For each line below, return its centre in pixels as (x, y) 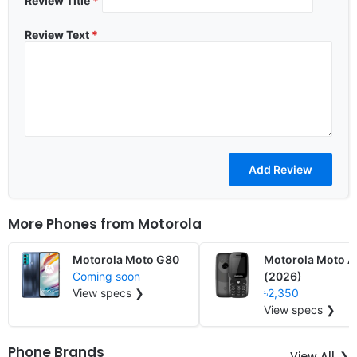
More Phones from (73, 224)
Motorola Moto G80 (126, 259)
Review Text (58, 34)
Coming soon (106, 276)
